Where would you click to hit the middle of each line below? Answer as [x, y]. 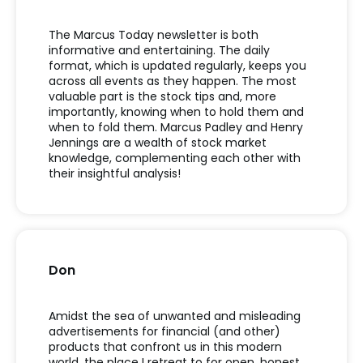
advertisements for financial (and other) [164, 332]
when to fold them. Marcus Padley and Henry [176, 128]
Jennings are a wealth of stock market [158, 143]
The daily [244, 51]
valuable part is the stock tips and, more [162, 97]
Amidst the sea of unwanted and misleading [175, 316]
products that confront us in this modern [165, 347]
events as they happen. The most [201, 81]
